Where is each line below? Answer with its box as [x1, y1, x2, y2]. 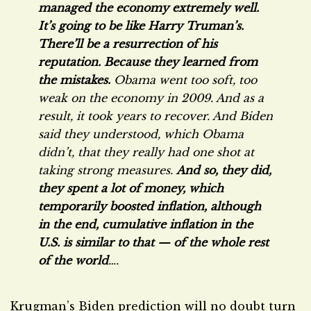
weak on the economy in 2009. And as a [38, 91, 264, 105]
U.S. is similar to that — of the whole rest [38, 235, 269, 249]
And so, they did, [176, 163, 271, 177]
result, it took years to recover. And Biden [38, 109, 273, 123]
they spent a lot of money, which [38, 181, 224, 195]
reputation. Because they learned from [38, 55, 258, 69]
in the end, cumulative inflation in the [38, 217, 253, 231]
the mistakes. [38, 73, 114, 87]
